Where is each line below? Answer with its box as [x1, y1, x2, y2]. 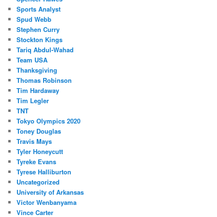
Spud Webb [16, 14, 52, 24]
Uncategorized [16, 177, 60, 186]
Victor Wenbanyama [16, 197, 77, 207]
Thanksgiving [16, 65, 58, 75]
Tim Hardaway [16, 85, 60, 95]
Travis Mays [16, 136, 52, 146]
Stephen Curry [16, 24, 60, 34]
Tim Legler [16, 95, 49, 105]
